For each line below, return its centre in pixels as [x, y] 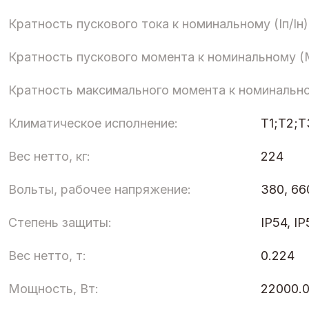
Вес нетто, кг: [49, 156]
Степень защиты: [60, 222]
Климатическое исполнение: [93, 123]
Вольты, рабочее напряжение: [100, 189]
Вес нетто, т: [47, 255]
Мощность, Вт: [53, 288]
